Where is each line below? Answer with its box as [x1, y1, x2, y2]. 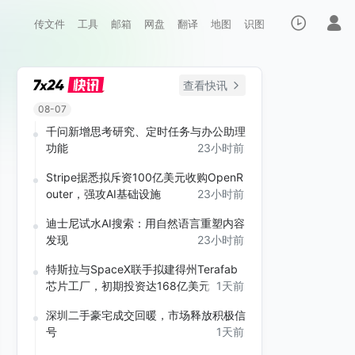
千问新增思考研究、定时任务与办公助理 [46, 124, 246, 139]
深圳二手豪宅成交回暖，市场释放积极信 [46, 308, 246, 323]
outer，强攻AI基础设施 [46, 187, 161, 201]
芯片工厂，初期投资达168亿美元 [46, 279, 210, 293]
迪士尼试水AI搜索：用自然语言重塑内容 [46, 216, 245, 231]
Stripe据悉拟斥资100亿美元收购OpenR [46, 170, 243, 185]
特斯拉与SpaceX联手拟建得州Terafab [46, 262, 238, 277]
